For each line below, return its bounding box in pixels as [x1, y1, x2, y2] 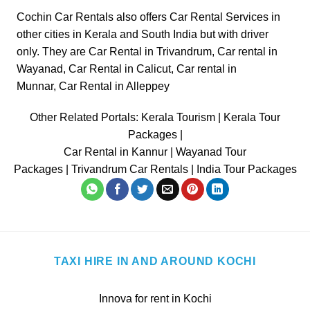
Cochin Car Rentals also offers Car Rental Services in [17, 10, 280, 23]
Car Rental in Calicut [69, 62, 171, 75]
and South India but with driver [117, 28, 268, 40]
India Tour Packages [196, 163, 297, 176]
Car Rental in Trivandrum [89, 45, 212, 57]
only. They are [17, 45, 89, 57]
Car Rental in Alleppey [59, 80, 172, 92]
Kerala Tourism [141, 111, 215, 124]
